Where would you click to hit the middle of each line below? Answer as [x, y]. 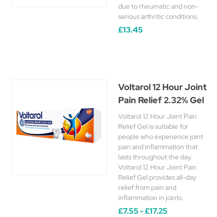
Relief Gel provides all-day [157, 177]
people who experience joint [161, 137]
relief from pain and [147, 187]
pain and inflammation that [158, 147]
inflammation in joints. [151, 198]
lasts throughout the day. [155, 157]
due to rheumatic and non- [158, 6]
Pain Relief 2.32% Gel [161, 100]
